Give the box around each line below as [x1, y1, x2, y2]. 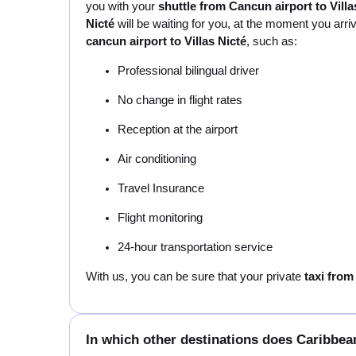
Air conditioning [118, 152, 196, 165]
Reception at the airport [118, 122, 238, 136]
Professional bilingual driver [118, 64, 259, 77]
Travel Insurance [118, 181, 204, 195]
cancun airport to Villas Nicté [86, 34, 246, 48]
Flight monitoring [118, 211, 203, 224]
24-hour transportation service [118, 240, 273, 253]
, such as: [246, 34, 297, 48]
